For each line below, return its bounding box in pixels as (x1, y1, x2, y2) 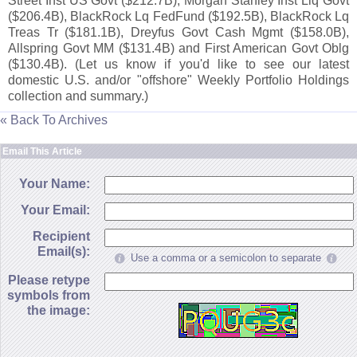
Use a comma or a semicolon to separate (131, 252, 321, 265)
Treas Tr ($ (8, 25, 76, 40)
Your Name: (19, 176, 90, 191)
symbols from (7, 288, 90, 303)
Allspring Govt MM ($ (8, 41, 130, 56)
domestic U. (8, 73, 78, 88)
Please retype (8, 273, 90, 288)
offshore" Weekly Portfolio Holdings (141, 73, 350, 88)
